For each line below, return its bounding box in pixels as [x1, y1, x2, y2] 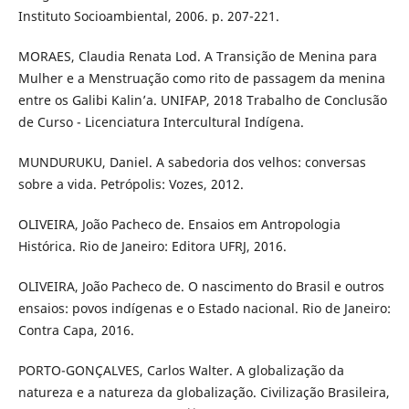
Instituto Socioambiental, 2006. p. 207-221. [17, 6, 279, 25]
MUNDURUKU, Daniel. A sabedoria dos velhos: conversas [17, 152, 366, 171]
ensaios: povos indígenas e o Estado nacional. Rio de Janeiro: [17, 299, 391, 317]
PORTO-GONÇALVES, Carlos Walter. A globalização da [17, 361, 344, 379]
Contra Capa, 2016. [17, 320, 134, 339]
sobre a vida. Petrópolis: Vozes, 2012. [17, 174, 244, 193]
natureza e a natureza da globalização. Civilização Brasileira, [17, 383, 390, 401]
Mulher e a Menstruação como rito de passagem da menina [17, 68, 385, 87]
